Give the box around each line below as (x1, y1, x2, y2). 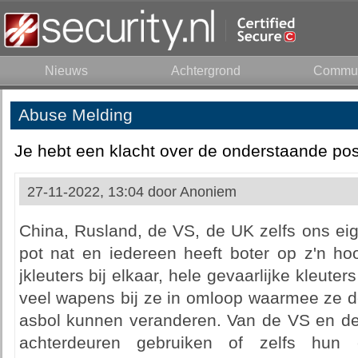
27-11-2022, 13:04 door (26, 184, 180, 200)
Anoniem (179, 184, 237, 200)
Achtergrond (171, 64, 241, 78)
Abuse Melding (18, 105, 133, 125)
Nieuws (44, 64, 88, 78)
